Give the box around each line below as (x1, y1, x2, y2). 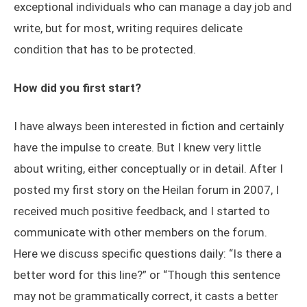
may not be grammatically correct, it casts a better (14, 289, 278, 304)
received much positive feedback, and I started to (14, 204, 270, 219)
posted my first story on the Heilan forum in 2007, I (14, 183, 279, 197)
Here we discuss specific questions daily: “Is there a (14, 247, 282, 261)
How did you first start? (14, 81, 141, 95)
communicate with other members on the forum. (14, 225, 267, 240)
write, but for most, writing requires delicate (14, 21, 243, 36)
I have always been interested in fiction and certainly (14, 119, 284, 134)
